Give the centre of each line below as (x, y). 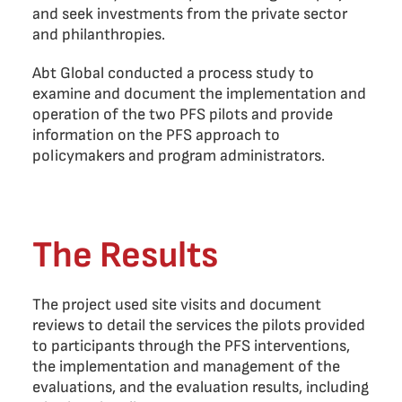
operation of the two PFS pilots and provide (183, 114)
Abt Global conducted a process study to (173, 73)
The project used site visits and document (177, 305)
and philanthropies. (99, 35)
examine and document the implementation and (199, 94)
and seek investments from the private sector (190, 14)
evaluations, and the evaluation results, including (201, 387)
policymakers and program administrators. (179, 156)
